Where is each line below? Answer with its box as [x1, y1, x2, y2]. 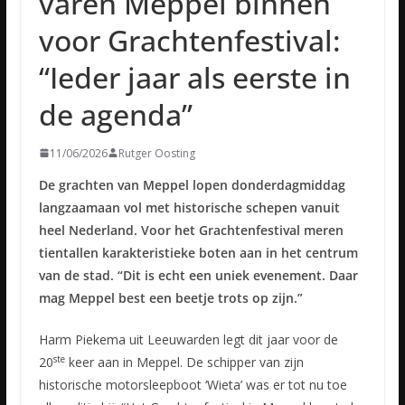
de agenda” [38, 94, 193, 134]
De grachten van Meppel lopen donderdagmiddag [38, 175, 345, 193]
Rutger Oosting [118, 145, 195, 161]
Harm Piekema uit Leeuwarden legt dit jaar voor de [38, 330, 338, 348]
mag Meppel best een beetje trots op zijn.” [38, 288, 303, 306]
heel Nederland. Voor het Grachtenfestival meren [38, 221, 344, 239]
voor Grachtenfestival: [38, 20, 341, 60]
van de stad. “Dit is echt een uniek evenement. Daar [38, 266, 358, 284]
